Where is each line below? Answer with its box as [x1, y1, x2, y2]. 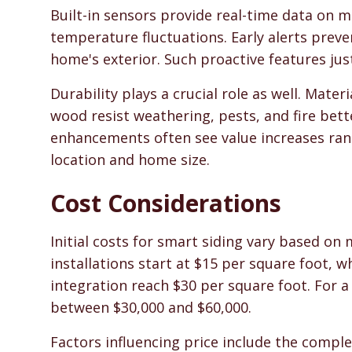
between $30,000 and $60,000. [50, 298, 251, 317]
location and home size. [50, 150, 210, 169]
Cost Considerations [50, 187, 281, 219]
